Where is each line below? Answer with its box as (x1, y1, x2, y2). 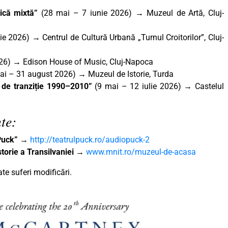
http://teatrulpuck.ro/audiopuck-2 (30, 135, 150, 145)
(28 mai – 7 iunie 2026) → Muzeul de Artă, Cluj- (41, 8, 224, 18)
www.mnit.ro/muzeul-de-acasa (86, 147, 196, 157)
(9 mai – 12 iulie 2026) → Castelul (92, 81, 224, 92)
